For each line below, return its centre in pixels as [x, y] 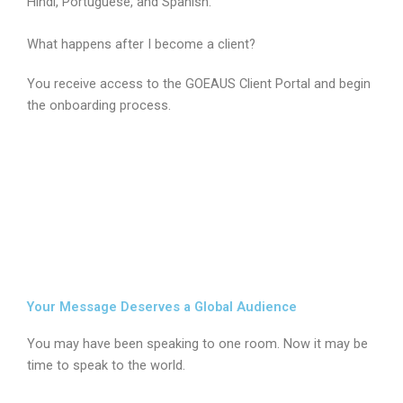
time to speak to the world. [106, 366]
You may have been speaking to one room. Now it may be [197, 344]
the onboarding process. [99, 105]
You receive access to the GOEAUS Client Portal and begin [199, 83]
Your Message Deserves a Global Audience [162, 307]
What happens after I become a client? [141, 44]
